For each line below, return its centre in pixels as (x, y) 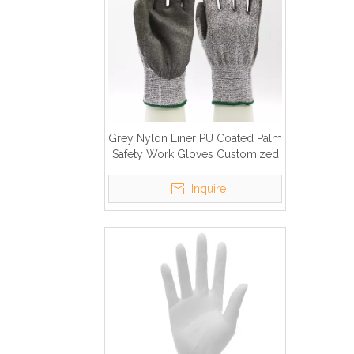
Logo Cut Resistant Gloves (195, 170)
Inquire (209, 189)
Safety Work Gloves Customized (195, 154)
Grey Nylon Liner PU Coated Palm (195, 138)
